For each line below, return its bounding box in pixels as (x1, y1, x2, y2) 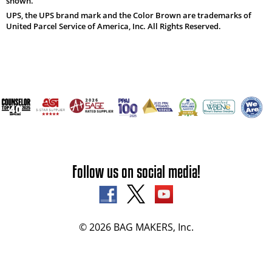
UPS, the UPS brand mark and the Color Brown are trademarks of (5, 10, 251, 21)
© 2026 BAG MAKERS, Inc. (78, 220, 194, 234)
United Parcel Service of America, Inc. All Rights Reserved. (5, 21, 221, 32)
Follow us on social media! (72, 161, 200, 181)
